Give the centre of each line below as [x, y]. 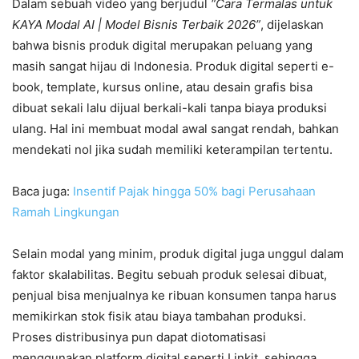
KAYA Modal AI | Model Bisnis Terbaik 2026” [136, 24]
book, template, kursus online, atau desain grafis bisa [162, 87]
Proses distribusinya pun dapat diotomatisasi [139, 337]
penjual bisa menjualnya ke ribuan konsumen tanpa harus [174, 295]
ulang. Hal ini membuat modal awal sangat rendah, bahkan [175, 128]
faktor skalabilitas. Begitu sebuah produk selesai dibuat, [169, 274]
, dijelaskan [292, 24]
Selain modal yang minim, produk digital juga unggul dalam [178, 253]
